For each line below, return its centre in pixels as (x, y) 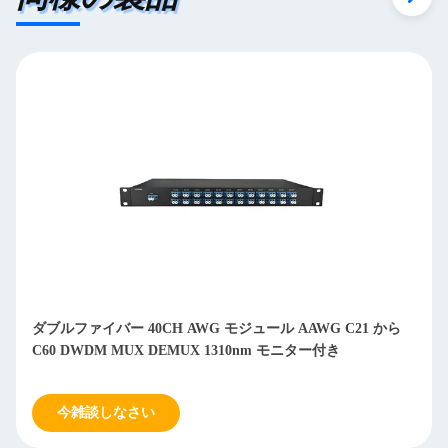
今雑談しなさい (106, 413)
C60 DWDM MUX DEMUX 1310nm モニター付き (186, 351)
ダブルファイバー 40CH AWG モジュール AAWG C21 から (216, 329)
